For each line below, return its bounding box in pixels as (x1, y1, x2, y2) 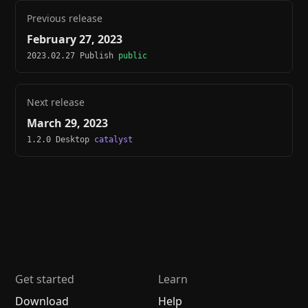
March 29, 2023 (27, 115, 109, 131)
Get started (15, 272, 75, 287)
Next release (27, 96, 85, 109)
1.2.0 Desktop (27, 135, 95, 145)
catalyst (94, 135, 133, 145)
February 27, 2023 (27, 32, 123, 47)
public (118, 51, 148, 61)
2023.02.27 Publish (27, 51, 119, 61)
